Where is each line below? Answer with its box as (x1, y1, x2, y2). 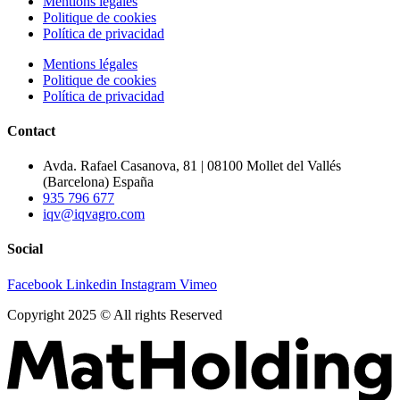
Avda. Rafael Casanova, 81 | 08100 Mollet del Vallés (43, 158, 341, 174)
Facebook (7, 276, 62, 292)
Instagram (121, 276, 176, 292)
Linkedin (66, 276, 117, 292)
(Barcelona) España (43, 174, 154, 190)
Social (7, 241, 43, 257)
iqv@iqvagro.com (43, 206, 145, 222)
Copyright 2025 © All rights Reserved (7, 306, 222, 322)
